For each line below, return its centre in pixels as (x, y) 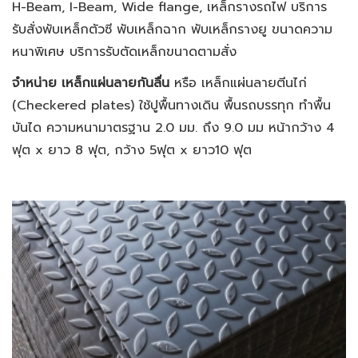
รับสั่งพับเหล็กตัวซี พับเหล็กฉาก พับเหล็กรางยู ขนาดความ (172, 30)
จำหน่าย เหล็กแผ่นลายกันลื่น (91, 83)
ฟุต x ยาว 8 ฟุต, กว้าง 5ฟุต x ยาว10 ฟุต (132, 150)
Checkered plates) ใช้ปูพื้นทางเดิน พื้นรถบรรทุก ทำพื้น (174, 105)
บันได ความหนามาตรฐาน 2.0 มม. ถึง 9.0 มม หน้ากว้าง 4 (173, 127)
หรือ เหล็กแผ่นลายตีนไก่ (238, 83)
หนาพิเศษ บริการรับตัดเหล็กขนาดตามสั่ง (124, 52)
